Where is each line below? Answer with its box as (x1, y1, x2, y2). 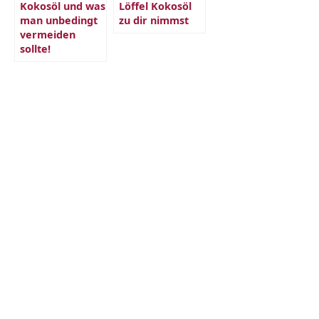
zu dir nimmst (119, 13, 189, 27)
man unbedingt (20, 13, 98, 27)
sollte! (20, 41, 51, 56)
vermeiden (20, 27, 75, 41)
